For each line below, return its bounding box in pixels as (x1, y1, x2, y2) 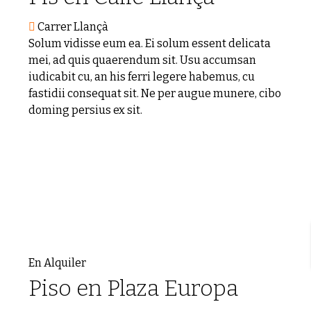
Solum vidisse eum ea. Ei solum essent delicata (28, 37, 271, 50)
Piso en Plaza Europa (28, 275, 238, 301)
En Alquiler (28, 256, 86, 269)
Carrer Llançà (37, 20, 108, 33)
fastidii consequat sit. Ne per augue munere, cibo (28, 87, 281, 100)
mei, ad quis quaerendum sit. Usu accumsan (28, 53, 256, 67)
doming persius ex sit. (28, 103, 142, 117)
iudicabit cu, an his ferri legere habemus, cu (28, 70, 255, 83)
